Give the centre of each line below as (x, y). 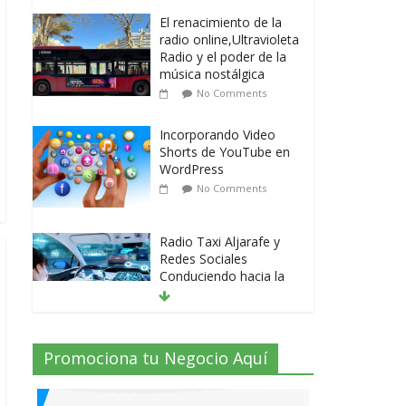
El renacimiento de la (221, 23)
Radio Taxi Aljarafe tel (224, 354)
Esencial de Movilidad (222, 389)
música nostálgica (212, 74)
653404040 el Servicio (223, 372)
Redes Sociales (203, 259)
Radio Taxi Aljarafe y (220, 242)
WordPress (192, 169)
